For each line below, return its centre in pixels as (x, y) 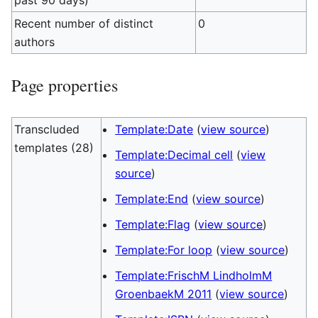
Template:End (152, 199)
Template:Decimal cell (174, 155)
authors (35, 42)
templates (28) (54, 148)
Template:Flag (153, 224)
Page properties (65, 85)
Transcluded (47, 129)
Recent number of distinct (84, 23)
